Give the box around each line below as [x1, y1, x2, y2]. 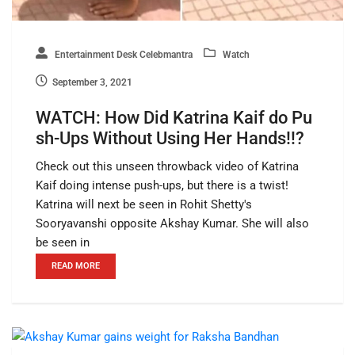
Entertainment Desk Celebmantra [52, 49, 193, 61]
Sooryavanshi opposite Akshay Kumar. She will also [36, 216, 309, 231]
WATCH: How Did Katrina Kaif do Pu [36, 108, 312, 128]
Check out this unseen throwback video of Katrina [36, 159, 299, 174]
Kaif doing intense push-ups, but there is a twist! [36, 178, 288, 193]
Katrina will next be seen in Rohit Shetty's [36, 197, 252, 212]
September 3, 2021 [52, 77, 132, 89]
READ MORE [52, 261, 100, 272]
